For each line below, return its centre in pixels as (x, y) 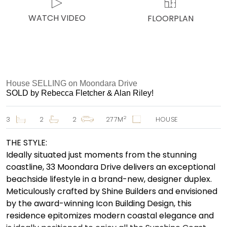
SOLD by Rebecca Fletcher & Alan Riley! (80, 93)
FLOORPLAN (170, 18)
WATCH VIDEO (57, 18)
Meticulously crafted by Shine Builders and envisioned (112, 191)
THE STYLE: (27, 142)
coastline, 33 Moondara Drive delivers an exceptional (111, 167)
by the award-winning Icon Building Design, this (99, 203)
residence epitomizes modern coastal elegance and (110, 215)
